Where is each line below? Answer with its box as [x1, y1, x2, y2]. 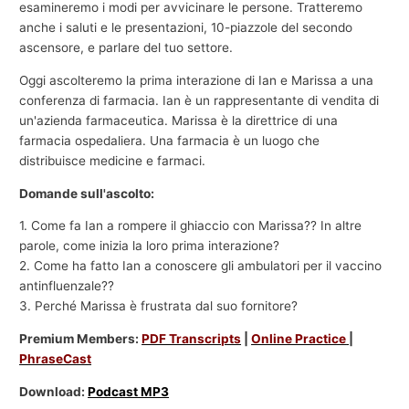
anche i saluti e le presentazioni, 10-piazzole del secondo [19, 20, 353, 36]
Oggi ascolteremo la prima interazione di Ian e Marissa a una [19, 72, 374, 88]
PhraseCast [19, 351, 92, 366]
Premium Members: [19, 330, 142, 346]
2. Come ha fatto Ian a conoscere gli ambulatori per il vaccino [19, 258, 383, 274]
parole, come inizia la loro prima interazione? [19, 238, 280, 254]
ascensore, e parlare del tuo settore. [19, 40, 234, 56]
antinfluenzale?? [19, 278, 115, 294]
